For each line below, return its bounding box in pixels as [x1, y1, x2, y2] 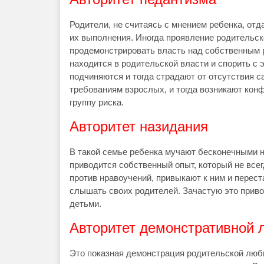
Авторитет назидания [70, 118, 208, 134]
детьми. [70, 199, 101, 209]
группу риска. [70, 97, 124, 107]
